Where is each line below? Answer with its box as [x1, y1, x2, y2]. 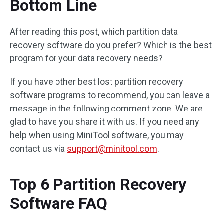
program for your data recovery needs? [10, 53, 163, 63]
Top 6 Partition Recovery [10, 174, 186, 194]
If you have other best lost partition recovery [10, 76, 183, 87]
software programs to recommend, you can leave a [10, 89, 210, 100]
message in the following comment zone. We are [10, 103, 203, 113]
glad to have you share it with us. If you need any [10, 116, 199, 127]
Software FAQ [10, 193, 107, 213]
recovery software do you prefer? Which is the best [10, 39, 212, 50]
